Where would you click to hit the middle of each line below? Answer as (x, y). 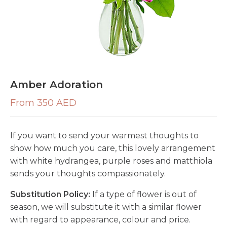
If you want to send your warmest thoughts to (104, 136)
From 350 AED (43, 103)
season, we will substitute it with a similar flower (106, 207)
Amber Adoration (56, 85)
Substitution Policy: (50, 194)
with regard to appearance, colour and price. (100, 220)
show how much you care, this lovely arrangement (113, 148)
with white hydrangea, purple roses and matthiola (111, 161)
